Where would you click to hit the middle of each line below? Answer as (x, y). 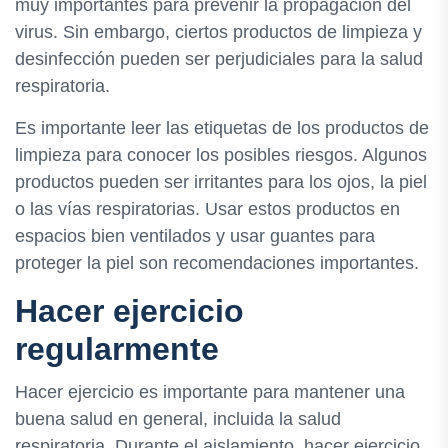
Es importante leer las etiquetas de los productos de (222, 127)
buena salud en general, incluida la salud (178, 418)
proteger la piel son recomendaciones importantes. (217, 262)
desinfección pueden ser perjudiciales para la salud (219, 58)
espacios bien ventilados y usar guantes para (195, 235)
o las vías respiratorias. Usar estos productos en (207, 208)
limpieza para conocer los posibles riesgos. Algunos (221, 154)
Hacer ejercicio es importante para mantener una (210, 391)
